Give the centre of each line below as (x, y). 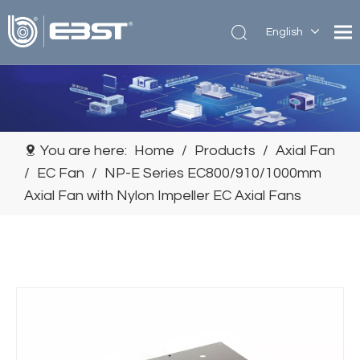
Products (225, 151)
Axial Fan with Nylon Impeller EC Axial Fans (163, 196)
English (284, 32)
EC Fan (61, 173)
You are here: (84, 151)
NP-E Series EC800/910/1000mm (213, 173)
